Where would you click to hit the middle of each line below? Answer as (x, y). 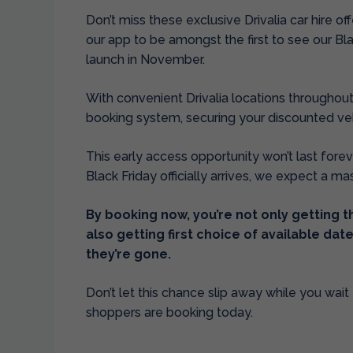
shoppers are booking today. (169, 312)
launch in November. (145, 59)
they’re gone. (128, 254)
